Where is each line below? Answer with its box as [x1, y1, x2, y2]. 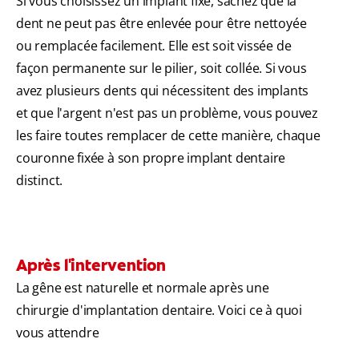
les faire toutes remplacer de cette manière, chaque [16, 127, 321, 145]
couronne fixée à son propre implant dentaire [16, 149, 286, 167]
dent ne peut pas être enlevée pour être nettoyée [16, 14, 307, 33]
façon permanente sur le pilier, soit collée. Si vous [16, 59, 307, 78]
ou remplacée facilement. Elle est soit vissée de [16, 37, 292, 55]
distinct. [16, 171, 63, 190]
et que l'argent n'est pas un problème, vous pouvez [16, 104, 318, 123]
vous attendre [16, 324, 99, 342]
